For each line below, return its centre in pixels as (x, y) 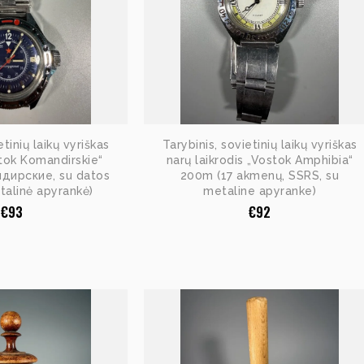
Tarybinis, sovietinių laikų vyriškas (260, 144)
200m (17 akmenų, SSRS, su (260, 175)
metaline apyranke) (260, 191)
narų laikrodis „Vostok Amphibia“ (260, 160)
